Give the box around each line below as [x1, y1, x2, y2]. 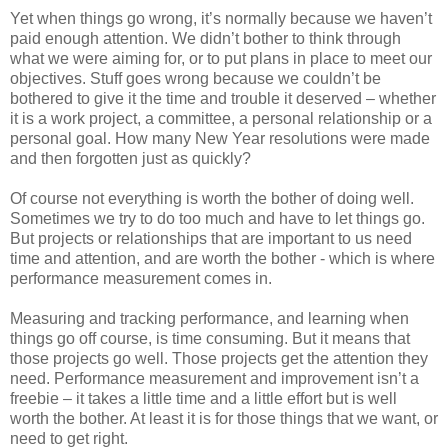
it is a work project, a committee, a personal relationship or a [10, 109, 432, 127]
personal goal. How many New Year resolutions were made [10, 129, 430, 147]
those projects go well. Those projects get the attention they [10, 349, 428, 367]
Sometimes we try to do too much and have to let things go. [10, 209, 425, 227]
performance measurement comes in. [10, 269, 272, 287]
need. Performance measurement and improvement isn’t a [10, 369, 419, 387]
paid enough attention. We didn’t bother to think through [10, 29, 401, 47]
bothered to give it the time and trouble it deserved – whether [10, 89, 436, 107]
